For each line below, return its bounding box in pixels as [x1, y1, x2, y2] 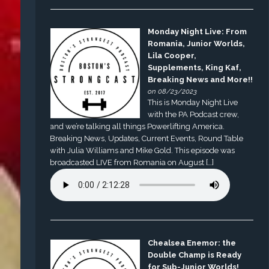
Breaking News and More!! [148, 75, 253, 85]
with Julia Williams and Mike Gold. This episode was [50, 146, 235, 156]
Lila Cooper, [148, 51, 197, 61]
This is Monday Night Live [148, 98, 238, 107]
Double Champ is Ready [148, 250, 242, 260]
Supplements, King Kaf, [148, 63, 242, 73]
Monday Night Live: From [148, 27, 247, 37]
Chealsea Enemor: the [148, 238, 237, 248]
